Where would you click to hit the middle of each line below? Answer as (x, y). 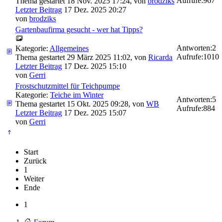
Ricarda (160, 57)
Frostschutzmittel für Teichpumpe (68, 86)
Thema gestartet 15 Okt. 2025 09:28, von (81, 104)
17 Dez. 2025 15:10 (94, 66)
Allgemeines (69, 49)
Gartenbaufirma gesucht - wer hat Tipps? (79, 30)
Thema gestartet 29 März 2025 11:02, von (82, 57)
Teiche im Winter (77, 95)
